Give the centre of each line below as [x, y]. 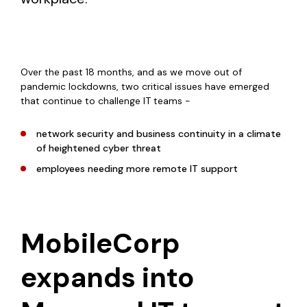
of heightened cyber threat [99, 148]
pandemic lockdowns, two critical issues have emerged [145, 87]
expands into [108, 278]
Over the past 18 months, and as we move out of [131, 72]
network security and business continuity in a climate [159, 134]
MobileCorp [100, 244]
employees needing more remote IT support [137, 169]
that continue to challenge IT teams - [108, 101]
